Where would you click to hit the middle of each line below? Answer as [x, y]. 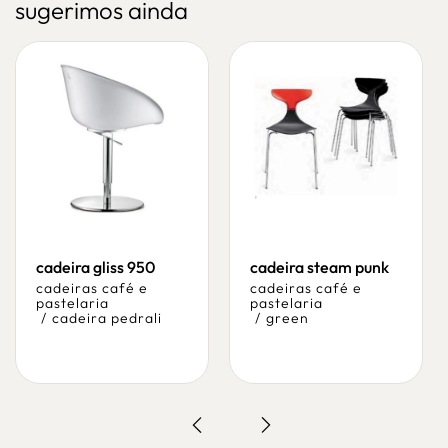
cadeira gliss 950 [95, 267]
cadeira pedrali [107, 318]
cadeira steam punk [319, 267]
